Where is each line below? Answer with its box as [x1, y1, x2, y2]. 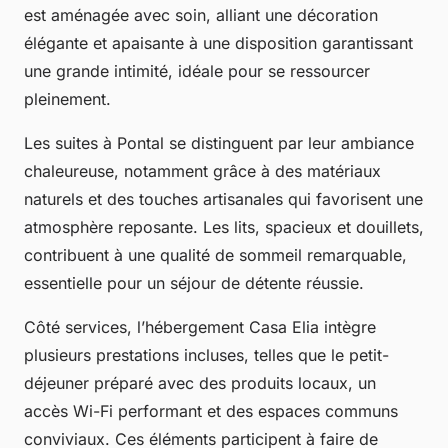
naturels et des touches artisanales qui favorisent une [24, 188, 423, 209]
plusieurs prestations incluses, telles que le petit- [24, 344, 389, 365]
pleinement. [24, 88, 111, 109]
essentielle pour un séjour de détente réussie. [24, 272, 364, 293]
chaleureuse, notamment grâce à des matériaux [24, 160, 381, 181]
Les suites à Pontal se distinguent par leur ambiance [24, 132, 414, 153]
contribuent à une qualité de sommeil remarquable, [24, 244, 407, 265]
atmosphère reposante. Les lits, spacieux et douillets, [24, 216, 424, 237]
